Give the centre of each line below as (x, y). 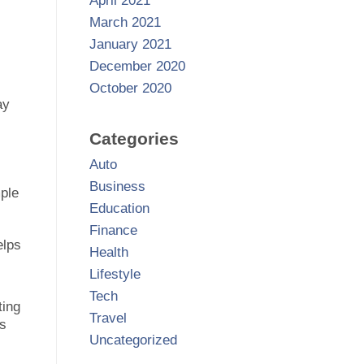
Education (119, 209)
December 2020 (137, 67)
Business (117, 187)
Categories (134, 139)
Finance (113, 231)
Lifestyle (115, 275)
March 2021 (125, 23)
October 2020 (130, 89)
